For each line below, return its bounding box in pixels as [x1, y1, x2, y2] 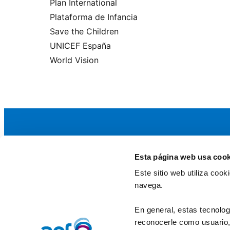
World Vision [50, 55, 99, 65]
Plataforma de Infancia [50, 12, 138, 22]
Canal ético [107, 205, 150, 215]
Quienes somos [107, 180, 165, 190]
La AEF [86, 159, 117, 170]
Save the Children [50, 26, 119, 36]
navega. [135, 181, 163, 190]
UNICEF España [50, 41, 111, 51]
